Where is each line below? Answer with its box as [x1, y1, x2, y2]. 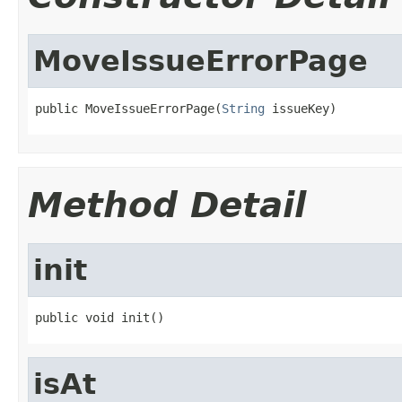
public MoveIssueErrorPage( [35, 100, 222, 116]
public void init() [35, 310, 164, 325]
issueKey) [265, 100, 336, 116]
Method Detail [28, 184, 306, 225]
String [222, 100, 265, 116]
